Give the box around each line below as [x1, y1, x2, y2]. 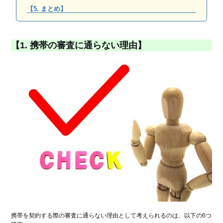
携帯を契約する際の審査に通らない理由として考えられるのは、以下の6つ [11, 212, 212, 220]
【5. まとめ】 [26, 5, 67, 13]
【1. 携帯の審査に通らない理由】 [11, 40, 147, 51]
